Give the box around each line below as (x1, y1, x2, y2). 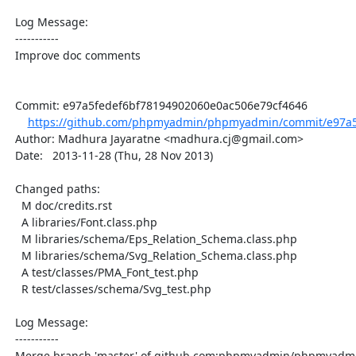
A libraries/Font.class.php (8, 214, 21, 230)
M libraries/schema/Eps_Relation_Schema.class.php (8, 230, 21, 246)
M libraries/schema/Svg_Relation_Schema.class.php (8, 247, 21, 263)
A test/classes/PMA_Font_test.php (8, 264, 21, 280)
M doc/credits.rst (8, 197, 21, 213)
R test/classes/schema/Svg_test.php (8, 281, 21, 296)
